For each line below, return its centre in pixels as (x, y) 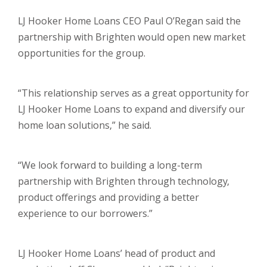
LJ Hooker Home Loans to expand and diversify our (131, 109)
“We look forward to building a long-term (110, 165)
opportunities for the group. (82, 53)
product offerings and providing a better (108, 197)
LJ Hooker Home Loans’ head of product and (117, 253)
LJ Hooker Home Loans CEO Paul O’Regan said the (129, 21)
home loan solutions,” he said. (85, 125)
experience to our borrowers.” (85, 213)
